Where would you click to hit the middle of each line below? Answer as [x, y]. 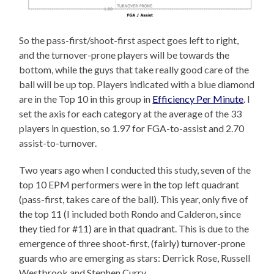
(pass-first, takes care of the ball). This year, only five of [134, 199]
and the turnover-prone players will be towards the [124, 55]
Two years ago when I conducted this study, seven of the [135, 170]
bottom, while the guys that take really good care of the [134, 70]
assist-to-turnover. [58, 143]
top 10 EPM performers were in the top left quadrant [129, 185]
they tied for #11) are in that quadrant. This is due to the [134, 229]
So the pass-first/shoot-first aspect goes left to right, [129, 40]
